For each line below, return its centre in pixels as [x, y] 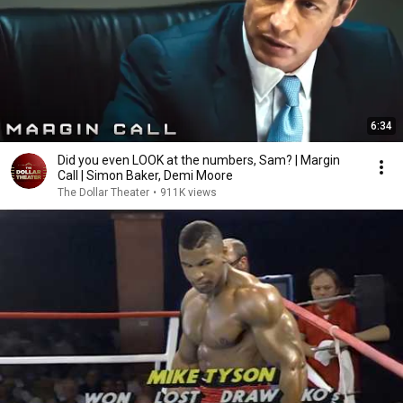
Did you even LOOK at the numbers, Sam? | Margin [199, 161]
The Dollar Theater [103, 193]
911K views [188, 193]
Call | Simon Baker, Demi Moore [145, 176]
